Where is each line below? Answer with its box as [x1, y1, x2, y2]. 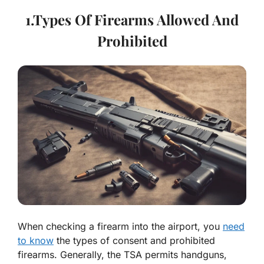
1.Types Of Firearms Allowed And [25, 10, 239, 29]
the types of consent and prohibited [54, 235, 215, 247]
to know [18, 235, 54, 247]
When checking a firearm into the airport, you [18, 220, 223, 233]
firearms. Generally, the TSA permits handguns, [18, 249, 227, 261]
